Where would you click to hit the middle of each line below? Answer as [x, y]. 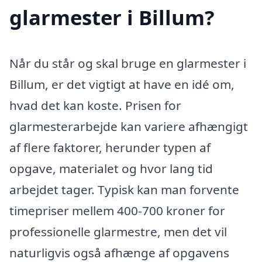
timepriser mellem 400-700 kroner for [117, 211]
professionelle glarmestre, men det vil [118, 232]
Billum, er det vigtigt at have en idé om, [122, 85]
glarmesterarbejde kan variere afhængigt [129, 127]
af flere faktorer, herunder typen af [110, 148]
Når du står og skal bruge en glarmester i [128, 63]
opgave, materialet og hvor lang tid [111, 169]
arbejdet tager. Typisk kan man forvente [124, 190]
